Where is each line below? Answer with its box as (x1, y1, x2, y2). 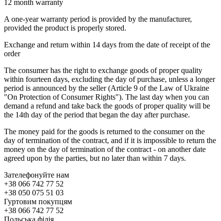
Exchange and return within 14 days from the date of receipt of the (4, 40, 210, 49)
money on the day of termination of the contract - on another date (4, 145, 206, 153)
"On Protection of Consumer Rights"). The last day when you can (4, 92, 209, 101)
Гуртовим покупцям (4, 197, 72, 206)
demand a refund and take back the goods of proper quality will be (4, 101, 210, 110)
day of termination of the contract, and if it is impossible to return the (4, 136, 216, 145)
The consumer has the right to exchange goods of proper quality (4, 66, 202, 74)
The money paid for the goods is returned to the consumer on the (4, 127, 205, 136)
